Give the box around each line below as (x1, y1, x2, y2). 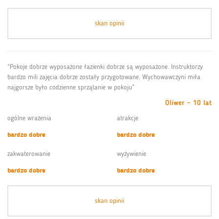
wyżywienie (117, 149, 146, 158)
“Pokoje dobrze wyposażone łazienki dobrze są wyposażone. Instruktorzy (7, 62, 203, 71)
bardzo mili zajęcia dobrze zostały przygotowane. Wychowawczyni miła (7, 72, 200, 81)
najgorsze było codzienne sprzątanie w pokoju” (7, 83, 134, 91)
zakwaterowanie (7, 149, 50, 158)
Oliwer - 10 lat (165, 98, 212, 107)
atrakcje (117, 113, 138, 122)
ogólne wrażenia (7, 113, 51, 122)
